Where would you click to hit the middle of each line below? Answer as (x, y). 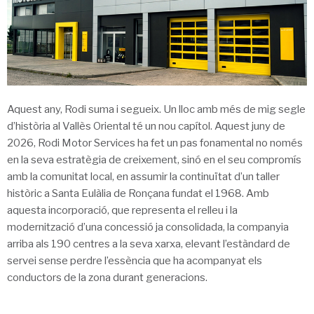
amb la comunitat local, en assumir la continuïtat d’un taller (143, 177)
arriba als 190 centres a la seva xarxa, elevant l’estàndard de (149, 244)
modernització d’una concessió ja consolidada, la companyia (148, 227)
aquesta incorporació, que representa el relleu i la (122, 211)
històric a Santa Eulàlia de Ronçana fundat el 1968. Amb (138, 194)
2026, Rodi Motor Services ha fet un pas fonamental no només (155, 143)
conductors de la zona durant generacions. (107, 278)
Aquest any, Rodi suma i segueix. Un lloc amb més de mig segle (156, 110)
